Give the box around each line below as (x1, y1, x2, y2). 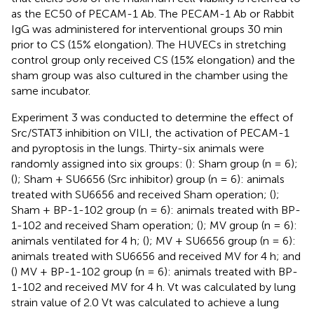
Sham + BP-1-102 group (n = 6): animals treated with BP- (11, 203, 301, 217)
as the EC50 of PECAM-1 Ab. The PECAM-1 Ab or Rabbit (11, 6, 294, 20)
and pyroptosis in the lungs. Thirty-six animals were (11, 141, 264, 155)
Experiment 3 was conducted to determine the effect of (11, 110, 293, 124)
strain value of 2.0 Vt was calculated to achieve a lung (11, 295, 279, 309)
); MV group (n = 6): (200, 218, 297, 232)
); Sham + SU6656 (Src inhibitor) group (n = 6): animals (14, 172, 285, 186)
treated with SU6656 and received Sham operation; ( (11, 187, 273, 201)
